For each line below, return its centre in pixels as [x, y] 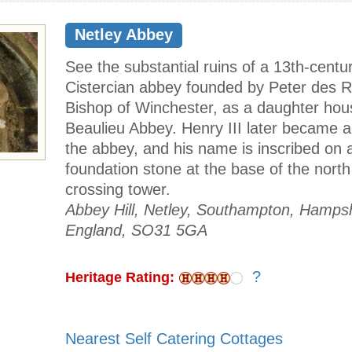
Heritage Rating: [120, 278]
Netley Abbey [123, 35]
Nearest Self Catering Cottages [174, 339]
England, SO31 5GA [136, 231]
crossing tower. [118, 190]
